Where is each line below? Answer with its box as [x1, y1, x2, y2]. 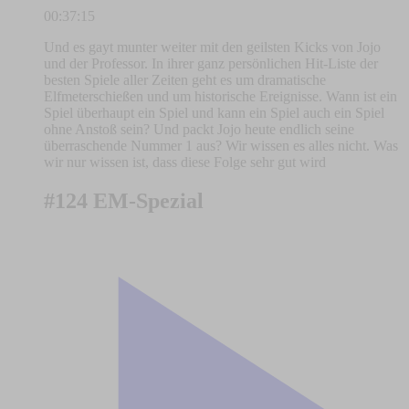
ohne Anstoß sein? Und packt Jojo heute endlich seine [44, 121, 354, 138]
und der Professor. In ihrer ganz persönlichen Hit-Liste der [44, 56, 378, 72]
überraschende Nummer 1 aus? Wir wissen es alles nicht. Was [44, 138, 398, 154]
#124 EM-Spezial [44, 189, 204, 214]
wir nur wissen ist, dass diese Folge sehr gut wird [44, 154, 326, 171]
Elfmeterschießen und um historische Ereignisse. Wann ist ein [44, 89, 397, 105]
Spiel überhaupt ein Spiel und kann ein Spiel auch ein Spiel [44, 105, 384, 121]
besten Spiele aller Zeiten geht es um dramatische [44, 72, 326, 89]
